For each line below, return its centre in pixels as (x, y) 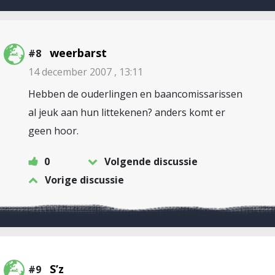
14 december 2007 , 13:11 (86, 72)
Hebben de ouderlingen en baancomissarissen (135, 94)
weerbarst (78, 53)
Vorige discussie (84, 180)
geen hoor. (53, 131)
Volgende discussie (151, 161)
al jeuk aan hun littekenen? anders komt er (127, 112)
